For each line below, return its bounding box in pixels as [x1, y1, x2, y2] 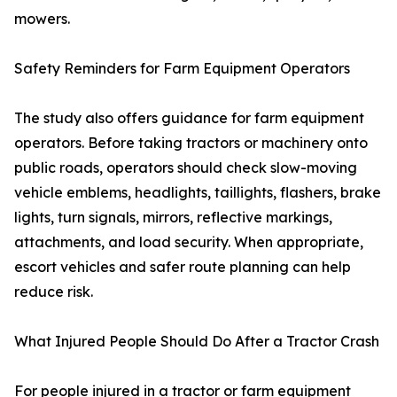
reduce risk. [14, 283, 93, 300]
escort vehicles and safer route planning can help [14, 258, 351, 276]
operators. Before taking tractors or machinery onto [14, 134, 368, 152]
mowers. [14, 10, 70, 27]
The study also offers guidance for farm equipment [14, 109, 364, 127]
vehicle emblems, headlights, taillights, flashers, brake [14, 183, 381, 201]
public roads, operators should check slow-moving [14, 159, 357, 176]
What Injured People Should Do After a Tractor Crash [14, 332, 379, 350]
